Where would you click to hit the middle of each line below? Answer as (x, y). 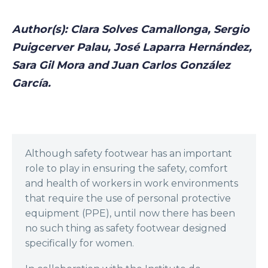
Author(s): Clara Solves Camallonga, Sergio (131, 30)
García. (31, 83)
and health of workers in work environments (132, 184)
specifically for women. (80, 243)
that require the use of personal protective (128, 199)
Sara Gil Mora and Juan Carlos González (121, 66)
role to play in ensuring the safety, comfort (127, 169)
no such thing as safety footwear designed (126, 229)
